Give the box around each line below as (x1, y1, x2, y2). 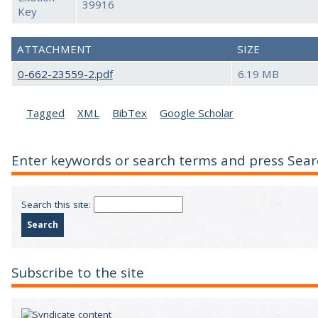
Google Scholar (160, 106, 234, 121)
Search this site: (21, 198, 94, 212)
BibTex (112, 106, 148, 121)
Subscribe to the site (11, 263, 144, 282)
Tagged (26, 106, 65, 121)
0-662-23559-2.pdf (17, 67, 113, 82)
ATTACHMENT (16, 42, 92, 57)
